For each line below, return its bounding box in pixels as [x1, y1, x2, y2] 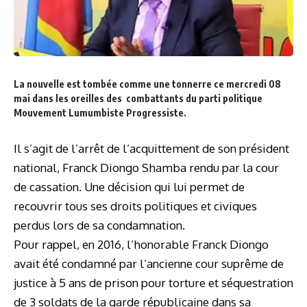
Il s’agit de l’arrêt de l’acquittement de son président [14, 141, 289, 156]
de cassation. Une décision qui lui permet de [14, 180, 245, 195]
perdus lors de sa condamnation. [14, 218, 185, 233]
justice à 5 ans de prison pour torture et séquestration [14, 275, 293, 291]
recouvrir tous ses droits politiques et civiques [14, 199, 257, 214]
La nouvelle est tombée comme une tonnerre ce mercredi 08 [14, 78, 281, 90]
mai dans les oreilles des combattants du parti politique [14, 93, 262, 105]
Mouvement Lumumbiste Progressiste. [14, 107, 186, 119]
